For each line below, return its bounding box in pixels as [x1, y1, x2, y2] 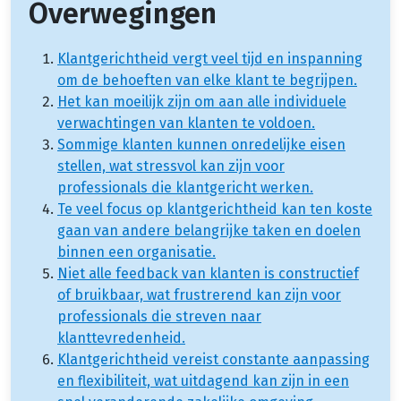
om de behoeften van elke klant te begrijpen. [57, 71, 357, 89]
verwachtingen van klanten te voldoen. [57, 114, 315, 132]
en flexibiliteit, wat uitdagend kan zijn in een [57, 371, 349, 389]
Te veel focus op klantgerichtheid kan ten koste [57, 200, 372, 218]
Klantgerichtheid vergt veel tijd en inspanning [57, 49, 363, 67]
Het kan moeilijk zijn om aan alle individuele [57, 92, 346, 110]
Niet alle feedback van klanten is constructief [57, 264, 359, 282]
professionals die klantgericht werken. [57, 178, 313, 196]
